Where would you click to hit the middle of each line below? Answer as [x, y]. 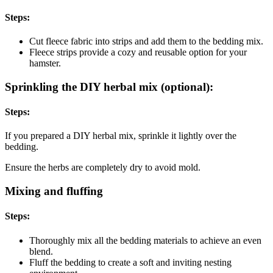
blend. [41, 251]
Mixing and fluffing [54, 191]
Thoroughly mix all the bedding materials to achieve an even [145, 240]
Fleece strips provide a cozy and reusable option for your [138, 52]
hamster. [45, 63]
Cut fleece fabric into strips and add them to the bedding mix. [146, 41]
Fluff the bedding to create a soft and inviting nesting [130, 262]
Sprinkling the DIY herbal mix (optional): [109, 87]
